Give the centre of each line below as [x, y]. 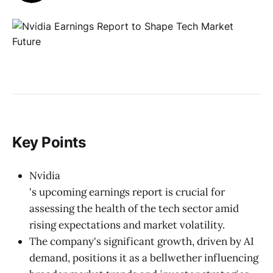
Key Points [49, 143]
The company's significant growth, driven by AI [142, 241]
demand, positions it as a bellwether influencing [144, 257]
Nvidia [45, 175]
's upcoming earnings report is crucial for [127, 192]
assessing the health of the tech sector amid [134, 208]
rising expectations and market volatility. [127, 225]
